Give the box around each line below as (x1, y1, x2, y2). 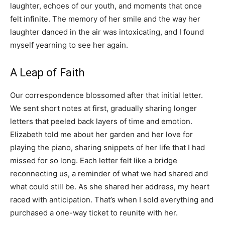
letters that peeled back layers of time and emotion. (10, 117, 192, 127)
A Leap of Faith (10, 66, 84, 79)
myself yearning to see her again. (10, 40, 128, 50)
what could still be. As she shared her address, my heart (10, 182, 209, 192)
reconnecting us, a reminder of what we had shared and (10, 169, 208, 179)
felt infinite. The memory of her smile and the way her (10, 14, 200, 24)
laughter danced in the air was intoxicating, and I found (10, 27, 204, 37)
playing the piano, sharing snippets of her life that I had (10, 143, 205, 153)
